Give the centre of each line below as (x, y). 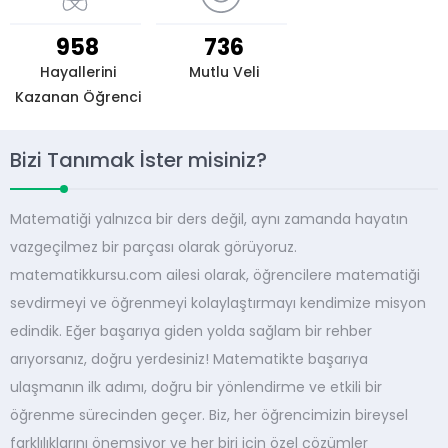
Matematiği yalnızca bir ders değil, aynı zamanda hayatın (209, 219)
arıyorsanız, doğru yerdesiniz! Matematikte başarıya (189, 359)
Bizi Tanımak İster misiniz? (138, 160)
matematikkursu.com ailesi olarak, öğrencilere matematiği (215, 275)
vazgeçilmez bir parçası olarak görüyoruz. (153, 247)
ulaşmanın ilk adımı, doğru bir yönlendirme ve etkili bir (196, 387)
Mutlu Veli (223, 72)
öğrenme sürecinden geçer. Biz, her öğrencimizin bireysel (209, 415)
